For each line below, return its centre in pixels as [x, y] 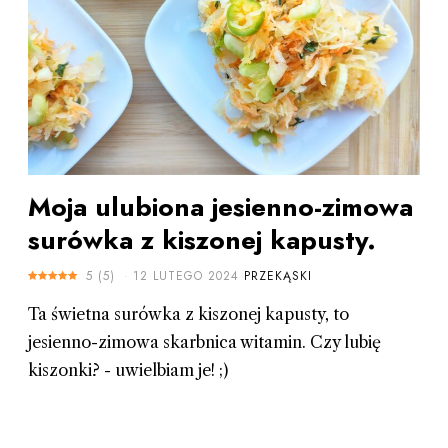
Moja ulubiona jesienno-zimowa [220, 207]
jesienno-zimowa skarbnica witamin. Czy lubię [204, 342]
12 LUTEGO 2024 [185, 276]
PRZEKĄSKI [277, 276]
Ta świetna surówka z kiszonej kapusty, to [188, 314]
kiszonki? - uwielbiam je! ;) [127, 370]
